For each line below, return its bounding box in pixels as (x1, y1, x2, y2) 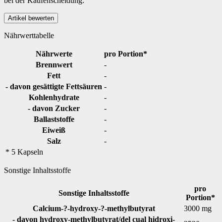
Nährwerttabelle (4, 31, 54, 40)
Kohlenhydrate (28, 93, 79, 102)
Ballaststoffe (33, 115, 74, 124)
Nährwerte (35, 50, 72, 58)
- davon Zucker (28, 104, 80, 113)
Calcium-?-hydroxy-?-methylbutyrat (32, 204, 155, 213)
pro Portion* (104, 50, 147, 58)
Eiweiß (42, 126, 65, 135)
